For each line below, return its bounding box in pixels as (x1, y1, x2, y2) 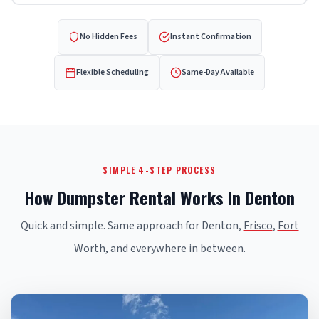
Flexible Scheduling (76, 66, 149, 79)
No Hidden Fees (79, 31, 137, 43)
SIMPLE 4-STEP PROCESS (103, 164, 216, 177)
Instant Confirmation (169, 31, 251, 43)
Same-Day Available (182, 66, 254, 79)
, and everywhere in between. (105, 241, 246, 257)
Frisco (243, 218, 273, 234)
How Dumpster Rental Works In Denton (24, 184, 295, 211)
